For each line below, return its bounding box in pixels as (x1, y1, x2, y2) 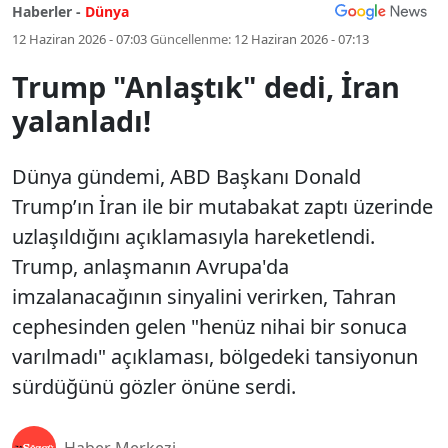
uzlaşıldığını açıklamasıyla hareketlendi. (12, 223, 375, 250)
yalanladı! (12, 101, 151, 140)
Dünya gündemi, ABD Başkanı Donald (12, 163, 361, 190)
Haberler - (12, 2, 81, 21)
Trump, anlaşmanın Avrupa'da (12, 253, 289, 280)
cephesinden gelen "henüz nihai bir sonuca (12, 313, 407, 340)
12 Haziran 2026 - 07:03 (12, 30, 147, 48)
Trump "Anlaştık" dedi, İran (12, 67, 400, 106)
